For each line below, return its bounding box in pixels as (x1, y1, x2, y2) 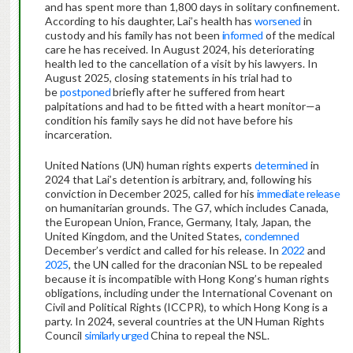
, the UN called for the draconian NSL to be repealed (68, 258, 322, 272)
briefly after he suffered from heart (110, 85, 286, 99)
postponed (59, 85, 111, 99)
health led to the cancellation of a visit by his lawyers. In (44, 57, 318, 71)
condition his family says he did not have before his (44, 113, 293, 128)
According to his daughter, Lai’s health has (44, 14, 255, 28)
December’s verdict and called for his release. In (44, 243, 281, 258)
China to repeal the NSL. (148, 329, 270, 343)
